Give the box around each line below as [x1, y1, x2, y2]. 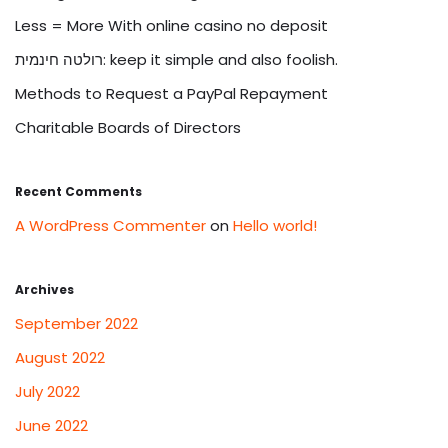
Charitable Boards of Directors [15, 117, 241, 139]
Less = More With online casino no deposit [15, 15, 328, 37]
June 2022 [15, 415, 88, 437]
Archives [15, 281, 74, 299]
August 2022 [15, 347, 105, 369]
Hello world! [233, 215, 317, 237]
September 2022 [15, 313, 138, 335]
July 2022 [15, 381, 80, 403]
